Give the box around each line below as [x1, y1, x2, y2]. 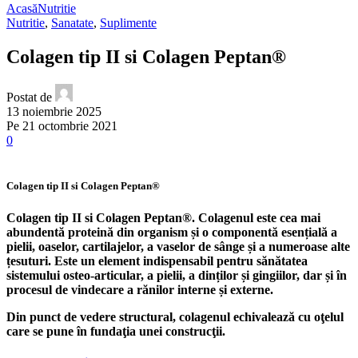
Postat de [6, 90, 52, 105]
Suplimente [100, 16, 157, 30]
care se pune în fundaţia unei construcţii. [6, 324, 225, 338]
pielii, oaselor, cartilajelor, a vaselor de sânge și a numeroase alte [6, 239, 350, 253]
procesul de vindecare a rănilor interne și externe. [6, 282, 273, 296]
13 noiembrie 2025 [6, 105, 101, 119]
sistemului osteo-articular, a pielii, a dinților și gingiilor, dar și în [6, 268, 347, 282]
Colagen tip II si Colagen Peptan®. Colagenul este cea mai [6, 210, 320, 225]
